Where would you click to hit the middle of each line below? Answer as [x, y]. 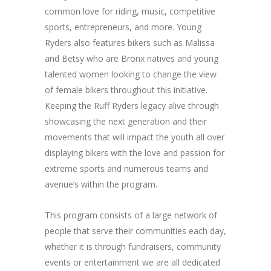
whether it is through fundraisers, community [133, 247]
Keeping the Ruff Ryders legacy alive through [132, 106]
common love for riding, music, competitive [130, 11]
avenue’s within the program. [101, 184]
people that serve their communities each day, [135, 231]
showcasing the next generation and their [126, 121]
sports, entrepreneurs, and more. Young [123, 27]
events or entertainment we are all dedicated [132, 262]
